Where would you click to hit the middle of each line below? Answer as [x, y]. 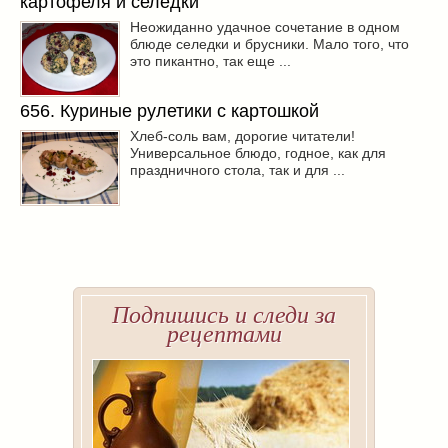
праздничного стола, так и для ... [237, 170]
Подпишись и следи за [224, 315]
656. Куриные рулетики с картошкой [169, 111]
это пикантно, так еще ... [210, 61]
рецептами [224, 334]
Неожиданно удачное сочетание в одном [265, 27]
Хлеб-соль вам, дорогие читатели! [242, 136]
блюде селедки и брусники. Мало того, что [269, 44]
